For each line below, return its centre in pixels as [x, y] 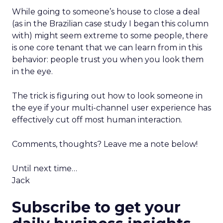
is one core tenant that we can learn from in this [107, 48]
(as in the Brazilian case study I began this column [110, 24]
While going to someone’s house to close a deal [106, 12]
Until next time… [45, 168]
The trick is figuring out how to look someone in [107, 96]
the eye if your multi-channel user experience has [111, 108]
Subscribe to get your [96, 207]
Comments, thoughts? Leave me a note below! [105, 144]
